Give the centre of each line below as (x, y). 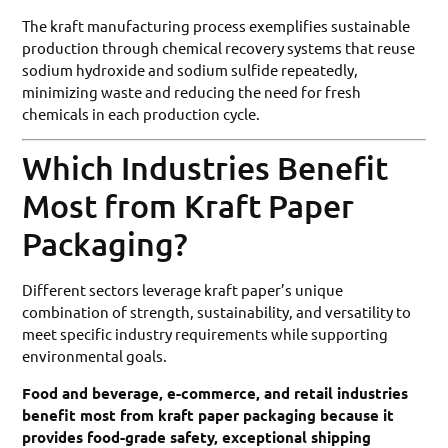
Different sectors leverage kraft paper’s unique (183, 290)
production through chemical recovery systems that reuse (219, 48)
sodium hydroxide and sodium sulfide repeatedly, (190, 70)
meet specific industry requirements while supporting (205, 334)
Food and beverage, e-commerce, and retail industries (215, 392)
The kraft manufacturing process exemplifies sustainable (216, 26)
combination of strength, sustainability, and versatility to (217, 312)
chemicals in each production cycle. (141, 114)
